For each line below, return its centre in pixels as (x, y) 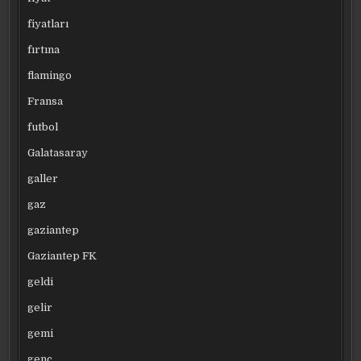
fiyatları (48, 23)
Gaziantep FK (62, 255)
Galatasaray (58, 152)
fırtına (44, 49)
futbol (43, 127)
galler (43, 178)
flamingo (50, 75)
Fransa (46, 101)
